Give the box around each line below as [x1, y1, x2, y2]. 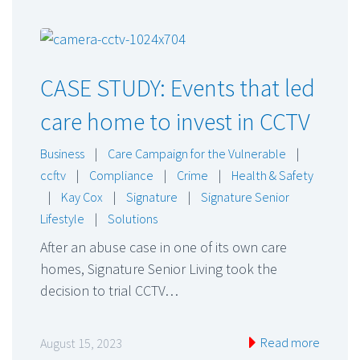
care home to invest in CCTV [40, 106, 310, 137]
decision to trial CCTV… [40, 281, 178, 301]
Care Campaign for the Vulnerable [108, 145, 286, 162]
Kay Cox [61, 189, 103, 206]
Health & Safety [231, 167, 313, 184]
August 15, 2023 [40, 335, 122, 352]
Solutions [108, 211, 157, 227]
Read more [258, 334, 320, 351]
